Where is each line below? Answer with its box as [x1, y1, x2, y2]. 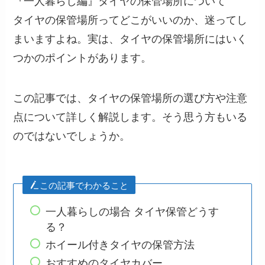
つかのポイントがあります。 [13, 49, 152, 65]
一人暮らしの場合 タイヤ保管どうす [46, 202, 219, 218]
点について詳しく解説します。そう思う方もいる [13, 108, 248, 124]
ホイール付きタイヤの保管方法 [46, 236, 195, 252]
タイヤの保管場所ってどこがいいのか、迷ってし [13, 11, 248, 27]
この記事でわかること [40, 178, 129, 191]
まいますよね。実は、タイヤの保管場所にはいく [13, 30, 248, 46]
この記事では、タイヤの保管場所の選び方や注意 [13, 89, 248, 105]
